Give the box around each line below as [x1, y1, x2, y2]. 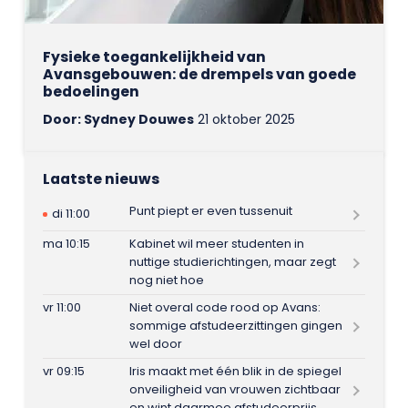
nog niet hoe [128, 271, 204, 290]
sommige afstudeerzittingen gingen [128, 317, 342, 335]
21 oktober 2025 [193, 109, 295, 128]
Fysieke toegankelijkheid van [42, 46, 266, 66]
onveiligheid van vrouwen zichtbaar [128, 381, 341, 399]
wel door [128, 335, 182, 353]
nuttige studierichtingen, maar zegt [128, 253, 336, 271]
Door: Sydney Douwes [42, 109, 194, 128]
